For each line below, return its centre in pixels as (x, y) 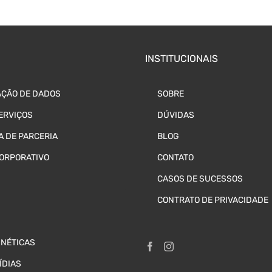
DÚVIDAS (176, 115)
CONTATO (175, 158)
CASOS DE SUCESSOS (200, 179)
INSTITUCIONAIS (182, 59)
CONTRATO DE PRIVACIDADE (213, 200)
